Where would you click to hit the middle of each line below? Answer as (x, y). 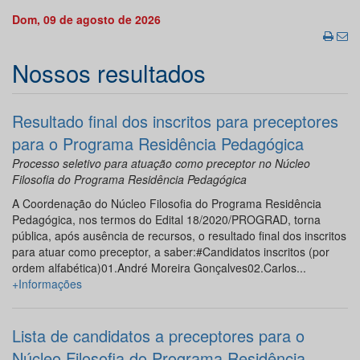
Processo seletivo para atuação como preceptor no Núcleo (161, 164)
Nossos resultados (109, 73)
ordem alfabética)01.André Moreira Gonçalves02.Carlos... (159, 268)
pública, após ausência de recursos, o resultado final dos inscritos (179, 236)
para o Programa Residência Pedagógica (158, 144)
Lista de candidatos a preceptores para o (158, 336)
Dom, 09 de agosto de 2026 (86, 20)
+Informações (47, 284)
